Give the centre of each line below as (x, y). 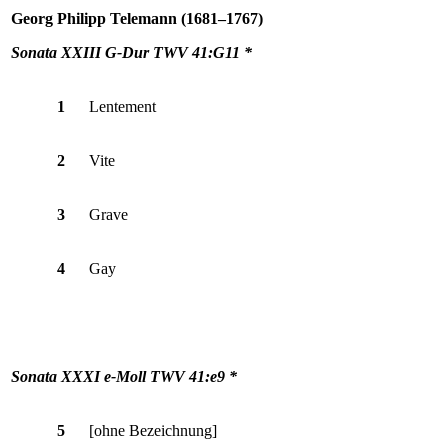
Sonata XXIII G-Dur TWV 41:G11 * (131, 52)
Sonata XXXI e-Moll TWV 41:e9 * (124, 376)
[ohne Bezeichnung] (153, 430)
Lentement (122, 106)
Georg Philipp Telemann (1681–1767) (137, 18)
